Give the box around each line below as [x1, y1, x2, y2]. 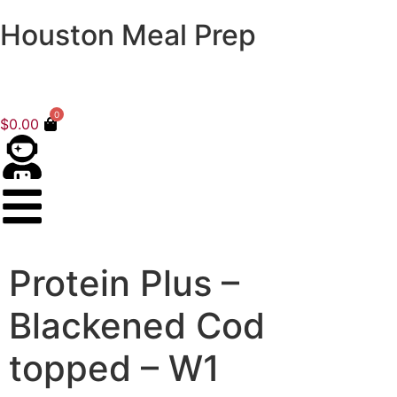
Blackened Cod [9, 304, 265, 347]
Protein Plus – [9, 261, 239, 305]
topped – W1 [9, 346, 220, 390]
